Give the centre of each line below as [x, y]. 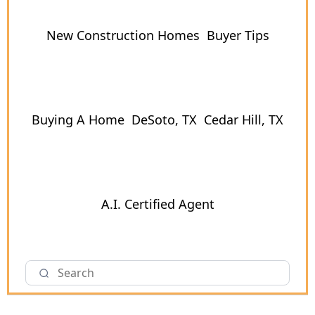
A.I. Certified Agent [157, 204]
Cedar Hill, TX [244, 119]
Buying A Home [78, 119]
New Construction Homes [123, 35]
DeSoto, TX [164, 119]
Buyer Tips [238, 35]
